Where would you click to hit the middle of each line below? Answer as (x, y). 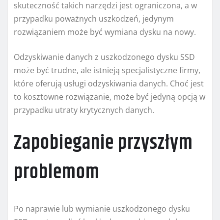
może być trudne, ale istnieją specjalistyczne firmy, (107, 70)
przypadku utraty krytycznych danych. (84, 110)
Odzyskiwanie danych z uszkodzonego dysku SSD (104, 57)
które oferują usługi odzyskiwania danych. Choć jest (109, 83)
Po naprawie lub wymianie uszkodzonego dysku (102, 208)
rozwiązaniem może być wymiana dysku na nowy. (105, 32)
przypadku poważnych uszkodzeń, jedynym (94, 18)
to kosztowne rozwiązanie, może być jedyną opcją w (110, 96)
